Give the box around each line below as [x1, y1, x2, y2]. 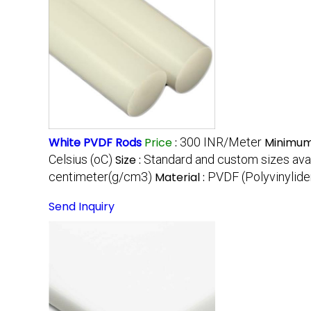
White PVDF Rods [49, 134, 142, 151]
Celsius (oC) [49, 151, 112, 167]
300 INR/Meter [180, 134, 262, 149]
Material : [155, 169, 208, 185]
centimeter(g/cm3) [49, 169, 152, 184]
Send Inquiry [49, 198, 115, 215]
